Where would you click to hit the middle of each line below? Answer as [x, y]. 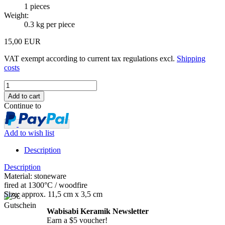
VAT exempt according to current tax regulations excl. [90, 58]
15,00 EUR [22, 41]
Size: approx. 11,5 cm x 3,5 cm [53, 194]
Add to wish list [29, 133]
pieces [40, 6]
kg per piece [54, 24]
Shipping [191, 58]
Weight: [16, 15]
